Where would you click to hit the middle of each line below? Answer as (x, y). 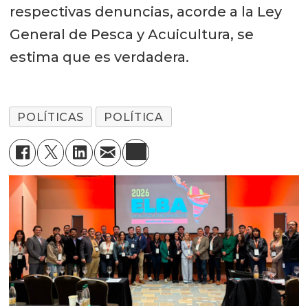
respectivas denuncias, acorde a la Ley (145, 11)
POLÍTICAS (51, 117)
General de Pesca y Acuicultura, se (131, 34)
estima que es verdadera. (99, 57)
